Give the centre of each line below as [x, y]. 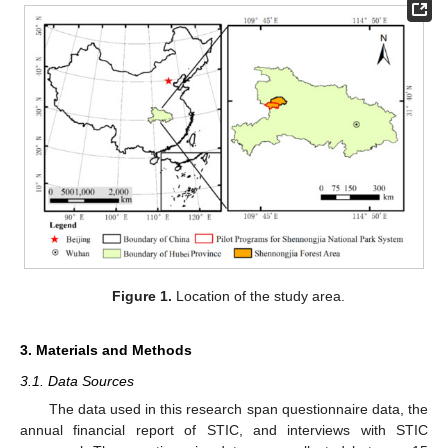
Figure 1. [141, 296]
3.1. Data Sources [77, 381]
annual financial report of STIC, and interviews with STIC [224, 430]
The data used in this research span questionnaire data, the [238, 409]
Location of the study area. [258, 296]
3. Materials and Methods [106, 350]
